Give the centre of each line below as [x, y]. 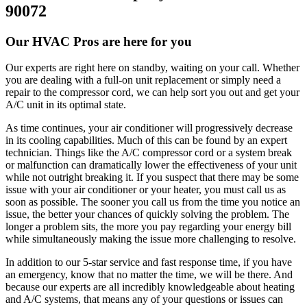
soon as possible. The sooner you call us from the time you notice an [153, 202]
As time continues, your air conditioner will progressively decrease [149, 128]
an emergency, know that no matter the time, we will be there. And [149, 275]
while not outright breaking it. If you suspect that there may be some [152, 177]
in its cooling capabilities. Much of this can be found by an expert [146, 140]
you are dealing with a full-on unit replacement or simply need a [143, 80]
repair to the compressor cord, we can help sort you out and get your [152, 93]
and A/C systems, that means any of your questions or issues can [144, 299]
